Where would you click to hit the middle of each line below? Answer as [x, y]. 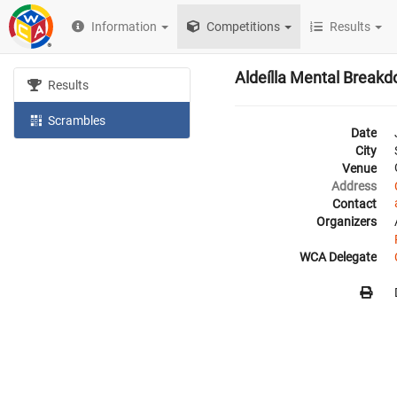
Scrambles [76, 120]
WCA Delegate [338, 257]
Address [354, 186]
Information [125, 27]
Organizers [346, 222]
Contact [354, 204]
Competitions [242, 27]
